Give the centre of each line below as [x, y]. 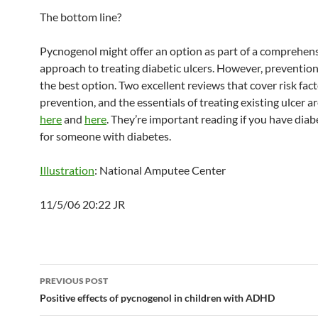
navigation [83, 301]
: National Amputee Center [160, 170]
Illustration [67, 170]
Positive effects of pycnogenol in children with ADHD [157, 298]
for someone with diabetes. [105, 136]
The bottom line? [81, 17]
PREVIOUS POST [74, 281]
